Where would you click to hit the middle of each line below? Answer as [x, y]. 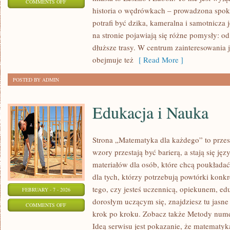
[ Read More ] [158, 60]
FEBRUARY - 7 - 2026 [46, 189]
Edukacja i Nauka [150, 112]
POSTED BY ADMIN [36, 80]
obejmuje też [113, 60]
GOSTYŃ [76, 14]
